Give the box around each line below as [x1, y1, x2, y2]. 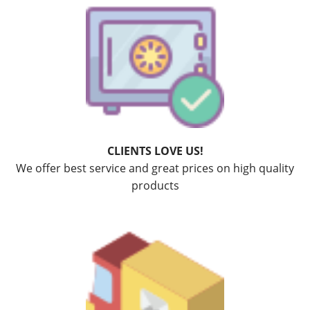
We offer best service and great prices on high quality [16, 161, 294, 176]
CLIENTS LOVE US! [107, 143, 203, 159]
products [131, 178, 179, 194]
